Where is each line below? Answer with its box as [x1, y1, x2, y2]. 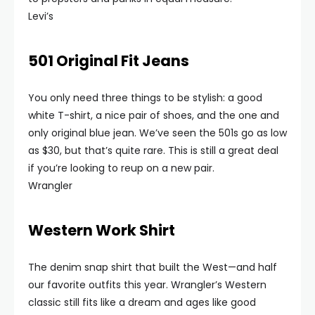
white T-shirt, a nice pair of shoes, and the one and [28, 108, 279, 122]
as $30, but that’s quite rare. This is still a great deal [28, 143, 278, 157]
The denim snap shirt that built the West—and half [28, 260, 277, 274]
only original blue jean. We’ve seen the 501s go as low [28, 126, 287, 140]
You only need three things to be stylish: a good [28, 91, 262, 105]
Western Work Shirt [28, 220, 175, 240]
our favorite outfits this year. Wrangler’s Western [28, 278, 266, 292]
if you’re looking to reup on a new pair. [28, 161, 214, 175]
